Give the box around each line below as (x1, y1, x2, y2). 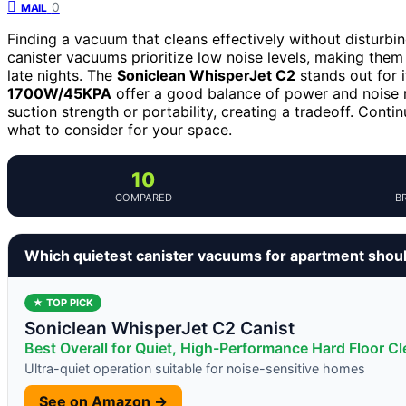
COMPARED (114, 190, 172, 204)
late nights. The (7, 65, 117, 84)
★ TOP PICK (33, 295, 93, 309)
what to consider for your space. (7, 120, 232, 139)
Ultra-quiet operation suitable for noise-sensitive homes (24, 360, 365, 376)
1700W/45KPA (7, 83, 111, 102)
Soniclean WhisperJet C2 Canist (24, 316, 295, 339)
